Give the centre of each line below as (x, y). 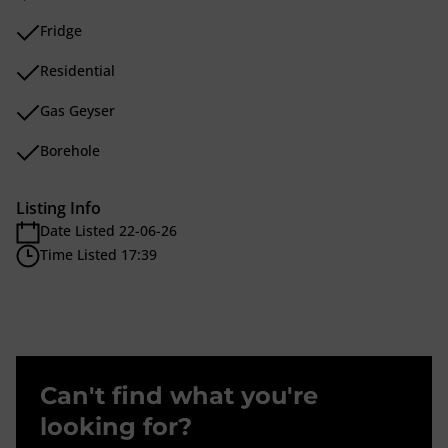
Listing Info (58, 208)
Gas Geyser (77, 110)
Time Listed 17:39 (98, 254)
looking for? (116, 426)
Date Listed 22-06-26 (108, 230)
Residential (77, 70)
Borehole (70, 150)
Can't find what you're (179, 395)
